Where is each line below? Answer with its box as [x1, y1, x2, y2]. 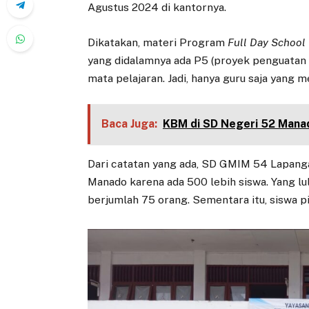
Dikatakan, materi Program [88, 35, 228, 49]
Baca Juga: [101, 117, 157, 131]
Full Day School [228, 35, 306, 49]
